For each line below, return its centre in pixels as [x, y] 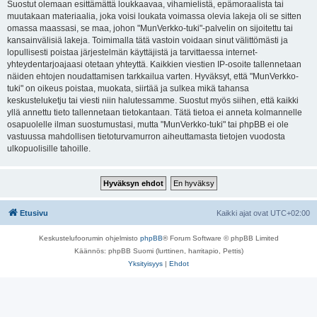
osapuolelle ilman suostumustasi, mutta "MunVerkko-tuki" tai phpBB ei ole [148, 125]
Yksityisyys [145, 264]
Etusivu [34, 213]
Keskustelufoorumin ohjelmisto [89, 238]
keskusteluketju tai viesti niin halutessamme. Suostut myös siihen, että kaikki [153, 100]
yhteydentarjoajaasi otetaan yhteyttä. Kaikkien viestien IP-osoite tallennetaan [154, 64]
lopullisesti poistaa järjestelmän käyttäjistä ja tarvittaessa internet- [132, 52]
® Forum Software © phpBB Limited [220, 238]
